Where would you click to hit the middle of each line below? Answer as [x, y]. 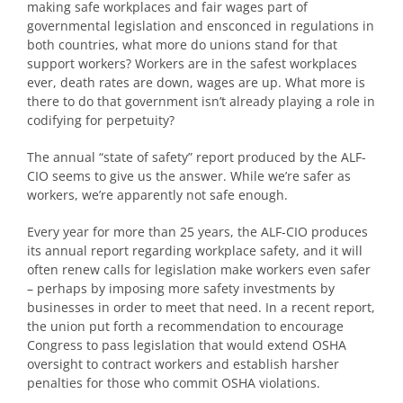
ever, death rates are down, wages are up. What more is [196, 83]
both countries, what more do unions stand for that [182, 45]
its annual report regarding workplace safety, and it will [195, 251]
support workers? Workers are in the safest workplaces [192, 64]
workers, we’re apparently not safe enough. [157, 195]
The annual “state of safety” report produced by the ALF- [197, 157]
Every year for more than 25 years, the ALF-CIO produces [197, 232]
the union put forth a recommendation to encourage [185, 327]
